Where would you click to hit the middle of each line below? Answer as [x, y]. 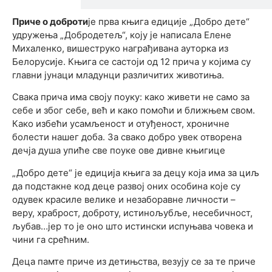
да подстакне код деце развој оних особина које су [126, 186]
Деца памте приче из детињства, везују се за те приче [134, 262]
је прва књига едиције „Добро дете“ [169, 21]
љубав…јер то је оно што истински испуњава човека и [133, 226]
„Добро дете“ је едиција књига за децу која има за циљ [136, 172]
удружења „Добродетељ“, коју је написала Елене [122, 35]
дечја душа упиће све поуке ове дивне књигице [119, 151]
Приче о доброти [50, 21]
